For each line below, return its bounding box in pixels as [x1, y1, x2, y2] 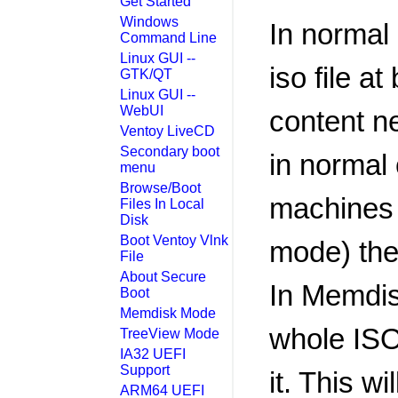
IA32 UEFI [120, 346, 186, 362]
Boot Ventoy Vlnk [120, 232, 228, 248]
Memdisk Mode [120, 305, 216, 321]
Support [120, 362, 170, 378]
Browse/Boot [120, 179, 201, 195]
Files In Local [120, 195, 204, 211]
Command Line [120, 29, 217, 45]
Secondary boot [120, 143, 219, 159]
